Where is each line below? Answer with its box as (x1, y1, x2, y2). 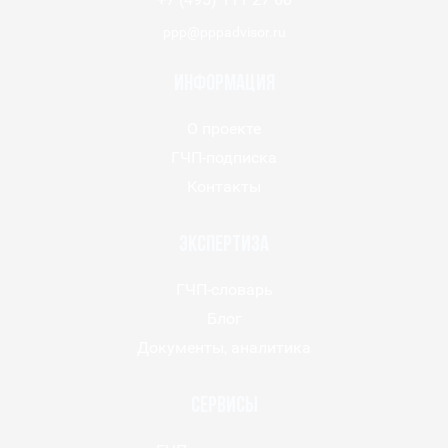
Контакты (187, 177, 261, 197)
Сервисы (190, 395, 258, 419)
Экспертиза (179, 234, 269, 258)
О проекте (187, 119, 261, 139)
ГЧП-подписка (171, 148, 277, 168)
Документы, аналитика (137, 338, 311, 358)
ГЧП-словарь (175, 280, 273, 300)
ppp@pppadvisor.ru (162, 24, 286, 41)
